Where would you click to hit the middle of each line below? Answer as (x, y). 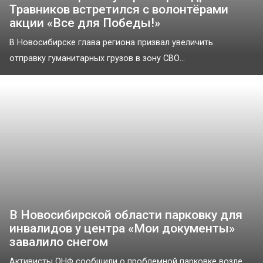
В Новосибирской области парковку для (126, 215)
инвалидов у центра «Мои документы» (122, 229)
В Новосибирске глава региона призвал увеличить (111, 43)
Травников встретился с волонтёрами (119, 10)
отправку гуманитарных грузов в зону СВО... (97, 59)
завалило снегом (59, 242)
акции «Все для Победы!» (85, 23)
